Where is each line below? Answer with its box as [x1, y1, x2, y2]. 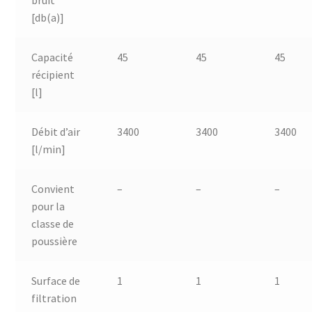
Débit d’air [31, 124, 80, 139]
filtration [31, 290, 77, 305]
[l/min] [31, 141, 65, 156]
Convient [31, 181, 75, 196]
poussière [31, 233, 77, 248]
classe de [31, 216, 74, 231]
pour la [31, 198, 65, 213]
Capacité [31, 49, 73, 64]
